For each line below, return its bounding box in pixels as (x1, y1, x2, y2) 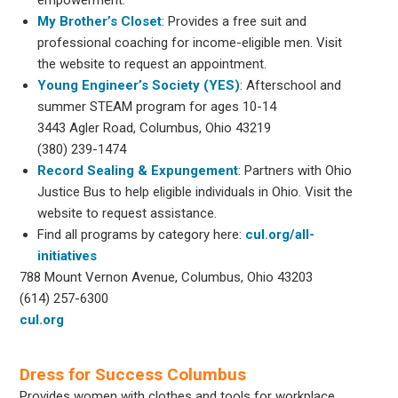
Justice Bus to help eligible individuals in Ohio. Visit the (37, 183, 354, 200)
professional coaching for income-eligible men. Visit (37, 34, 343, 51)
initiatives (37, 247, 98, 264)
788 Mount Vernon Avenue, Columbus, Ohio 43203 (20, 268, 314, 285)
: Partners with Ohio (238, 162, 353, 179)
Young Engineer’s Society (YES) (37, 76, 241, 93)
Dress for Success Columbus (20, 363, 247, 385)
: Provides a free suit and (162, 12, 307, 29)
